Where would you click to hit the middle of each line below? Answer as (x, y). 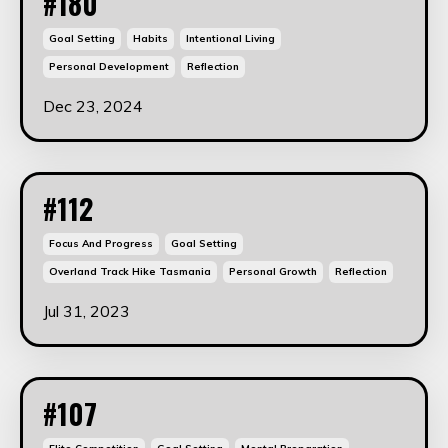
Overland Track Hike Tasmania (130, 271)
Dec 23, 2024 (93, 105)
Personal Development (109, 66)
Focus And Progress (101, 243)
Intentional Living (230, 38)
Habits (150, 38)
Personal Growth (273, 271)
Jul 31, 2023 (86, 310)
